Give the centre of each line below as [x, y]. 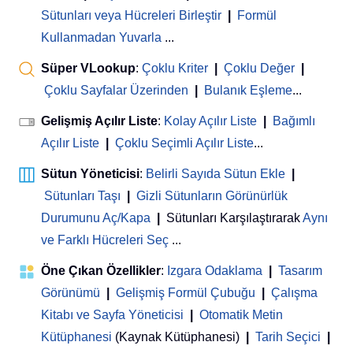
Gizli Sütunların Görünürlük [212, 195]
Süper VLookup [88, 68]
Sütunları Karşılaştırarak [234, 217]
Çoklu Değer [261, 68]
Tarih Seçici [288, 336]
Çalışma [294, 292]
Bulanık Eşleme [248, 90]
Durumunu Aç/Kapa [96, 217]
